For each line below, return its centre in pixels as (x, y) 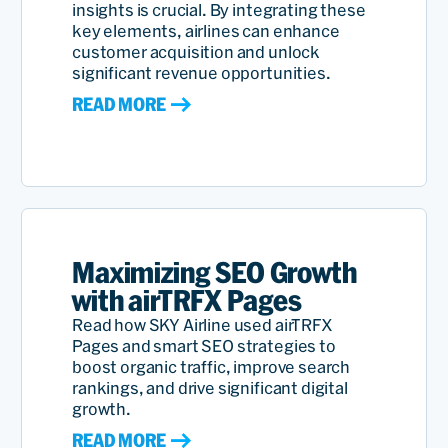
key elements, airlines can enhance (206, 31)
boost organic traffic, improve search (211, 367)
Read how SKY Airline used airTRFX (202, 325)
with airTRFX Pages (187, 301)
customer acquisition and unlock (196, 52)
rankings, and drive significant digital (210, 388)
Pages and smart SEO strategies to (204, 346)
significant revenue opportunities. (201, 73)
